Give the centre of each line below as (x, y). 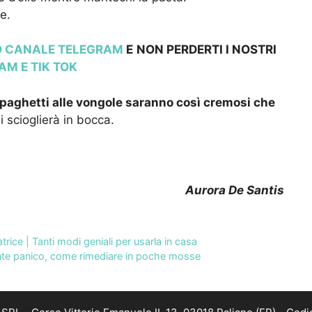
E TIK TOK (48, 67)
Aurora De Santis (235, 190)
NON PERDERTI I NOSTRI (206, 50)
